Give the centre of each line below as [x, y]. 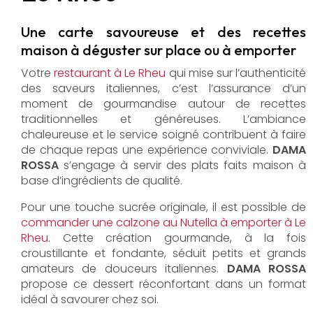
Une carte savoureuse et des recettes [163, 31]
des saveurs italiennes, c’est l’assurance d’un [163, 89]
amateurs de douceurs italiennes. [124, 269]
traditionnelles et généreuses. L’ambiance [163, 119]
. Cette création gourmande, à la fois [177, 238]
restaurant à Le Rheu [110, 73]
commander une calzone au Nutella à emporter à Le [163, 223]
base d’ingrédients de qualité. [102, 181]
